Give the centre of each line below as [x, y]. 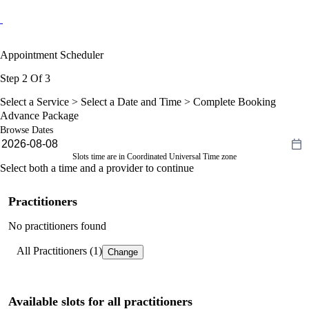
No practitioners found [57, 226]
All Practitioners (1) [59, 250]
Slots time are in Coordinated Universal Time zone [154, 156]
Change [123, 252]
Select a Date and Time [131, 101]
